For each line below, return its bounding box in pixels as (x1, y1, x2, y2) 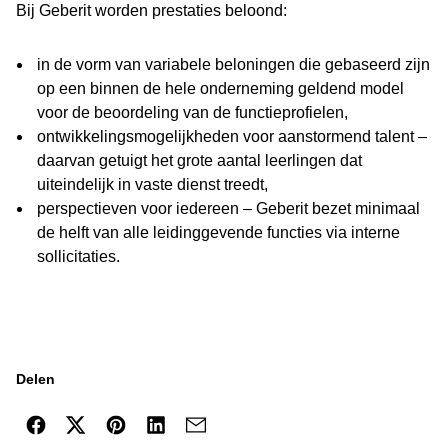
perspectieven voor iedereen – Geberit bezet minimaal (37, 200, 420, 217)
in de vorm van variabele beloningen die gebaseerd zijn (37, 56, 430, 73)
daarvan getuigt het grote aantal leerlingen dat (37, 152, 362, 169)
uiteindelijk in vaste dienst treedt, (37, 176, 268, 193)
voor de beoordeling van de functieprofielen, (37, 104, 348, 121)
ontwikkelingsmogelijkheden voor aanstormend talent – (37, 128, 427, 145)
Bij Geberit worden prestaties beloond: (16, 2, 287, 19)
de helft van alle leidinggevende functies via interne (37, 224, 400, 241)
